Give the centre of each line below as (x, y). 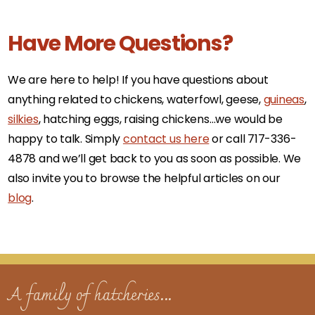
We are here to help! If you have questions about (138, 80)
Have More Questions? (120, 44)
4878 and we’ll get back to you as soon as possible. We (155, 159)
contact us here (166, 139)
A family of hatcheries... (90, 296)
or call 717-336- (253, 139)
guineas (284, 99)
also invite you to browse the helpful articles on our (144, 178)
